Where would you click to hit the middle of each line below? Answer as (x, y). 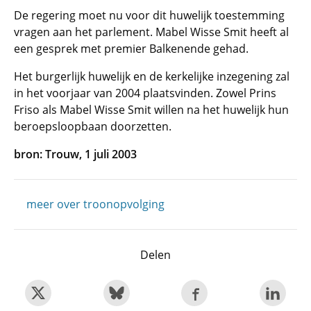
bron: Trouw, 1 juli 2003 (75, 154)
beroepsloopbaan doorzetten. (93, 126)
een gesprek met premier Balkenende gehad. (131, 49)
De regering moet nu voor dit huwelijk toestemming (149, 15)
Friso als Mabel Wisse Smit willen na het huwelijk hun (151, 110)
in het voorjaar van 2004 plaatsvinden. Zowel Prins (145, 93)
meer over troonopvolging (95, 204)
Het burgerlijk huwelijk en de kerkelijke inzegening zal (152, 76)
